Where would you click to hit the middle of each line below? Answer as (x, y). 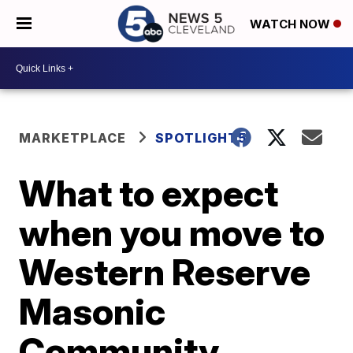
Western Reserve (165, 272)
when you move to (172, 232)
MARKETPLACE (73, 138)
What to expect (149, 193)
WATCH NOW (292, 24)
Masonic (93, 311)
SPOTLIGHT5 (201, 138)
